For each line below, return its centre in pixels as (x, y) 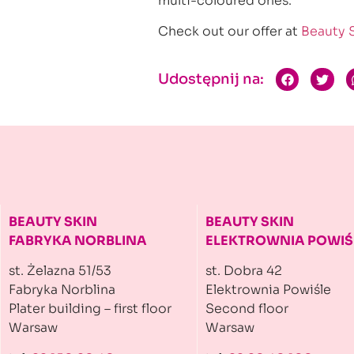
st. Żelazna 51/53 (60, 271)
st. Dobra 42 (244, 271)
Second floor (247, 309)
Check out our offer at (230, 31)
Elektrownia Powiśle (268, 290)
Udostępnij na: (211, 79)
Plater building (55, 309)
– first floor (136, 309)
